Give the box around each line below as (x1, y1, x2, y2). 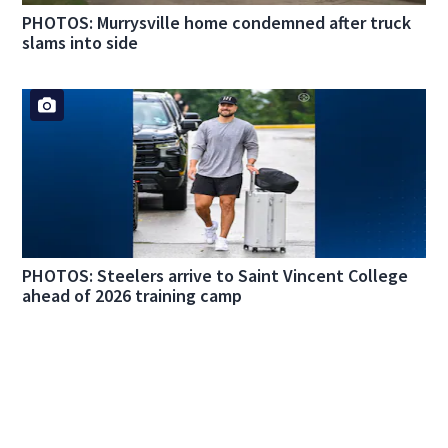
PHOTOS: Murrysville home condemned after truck (22, 11, 412, 35)
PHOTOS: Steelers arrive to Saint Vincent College (22, 264, 409, 288)
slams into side (22, 31, 139, 55)
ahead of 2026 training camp (22, 284, 243, 308)
